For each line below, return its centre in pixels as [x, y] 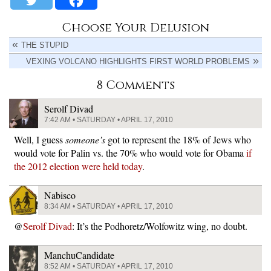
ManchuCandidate [79, 255]
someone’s [85, 140]
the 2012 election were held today [78, 166]
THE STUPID [45, 45]
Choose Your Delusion [135, 28]
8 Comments [135, 85]
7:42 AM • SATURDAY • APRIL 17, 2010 [109, 120]
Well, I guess [40, 140]
